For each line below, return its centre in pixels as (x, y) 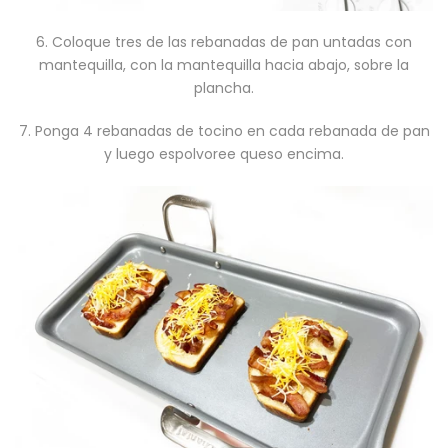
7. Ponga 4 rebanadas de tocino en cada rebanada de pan (224, 130)
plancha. (224, 87)
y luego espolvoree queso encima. (224, 153)
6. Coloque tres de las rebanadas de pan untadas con (224, 41)
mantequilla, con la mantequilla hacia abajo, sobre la (224, 64)
